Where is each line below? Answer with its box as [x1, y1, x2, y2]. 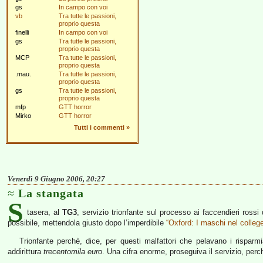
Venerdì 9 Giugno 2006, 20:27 [8, 174, 105, 183]
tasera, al [27, 208, 63, 217]
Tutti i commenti [74, 124, 124, 131]
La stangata [18, 187, 84, 200]
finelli [15, 29, 29, 36]
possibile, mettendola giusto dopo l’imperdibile [8, 218, 166, 227]
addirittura [8, 247, 43, 256]
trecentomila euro [43, 247, 102, 256]
